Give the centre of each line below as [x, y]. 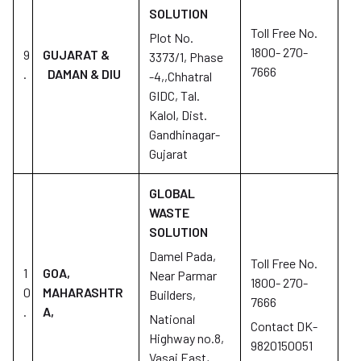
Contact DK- [284, 326]
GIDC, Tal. [174, 95]
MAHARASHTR [83, 292]
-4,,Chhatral [180, 76]
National [172, 319]
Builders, [172, 295]
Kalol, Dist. [178, 115]
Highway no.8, [187, 338]
